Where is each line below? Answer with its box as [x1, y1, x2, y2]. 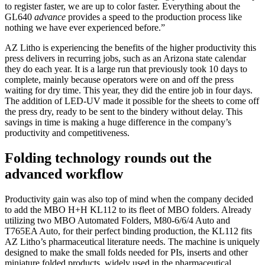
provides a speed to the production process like [66, 11, 242, 22]
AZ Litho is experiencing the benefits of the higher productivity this [5, 42, 256, 53]
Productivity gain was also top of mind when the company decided [5, 193, 253, 204]
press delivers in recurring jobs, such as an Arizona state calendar [5, 53, 246, 63]
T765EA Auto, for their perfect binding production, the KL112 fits [5, 225, 252, 236]
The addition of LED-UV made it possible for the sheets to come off [5, 95, 259, 106]
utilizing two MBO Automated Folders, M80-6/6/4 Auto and [5, 215, 230, 225]
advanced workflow [5, 166, 123, 182]
